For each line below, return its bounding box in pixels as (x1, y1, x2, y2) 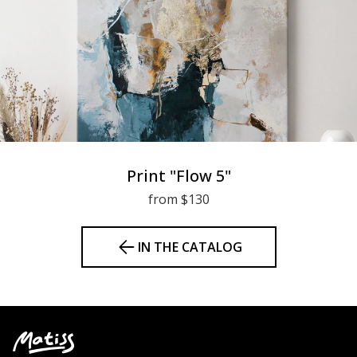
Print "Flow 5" (126, 165, 231, 187)
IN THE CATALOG (137, 238, 242, 257)
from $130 (147, 190, 210, 209)
